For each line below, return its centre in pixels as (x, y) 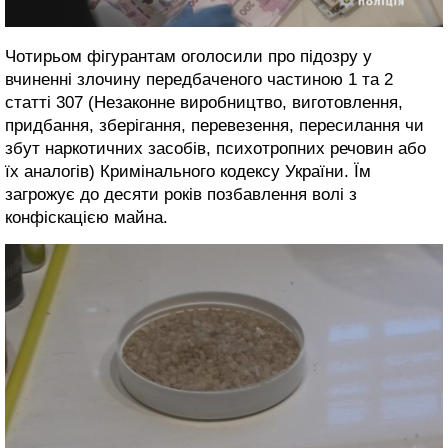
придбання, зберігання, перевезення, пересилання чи (214, 126)
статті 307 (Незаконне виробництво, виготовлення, (204, 103)
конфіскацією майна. (89, 218)
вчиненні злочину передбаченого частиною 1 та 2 (199, 80)
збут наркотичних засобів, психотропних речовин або (215, 149)
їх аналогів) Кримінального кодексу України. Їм (188, 172)
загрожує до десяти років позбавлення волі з (181, 195)
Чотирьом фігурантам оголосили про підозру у (188, 57)
